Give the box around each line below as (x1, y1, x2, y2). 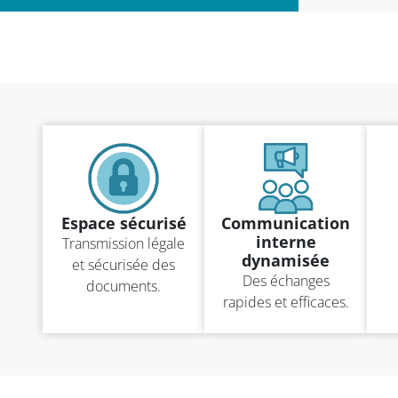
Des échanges (242, 270, 330, 291)
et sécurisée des (72, 254, 176, 275)
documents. (86, 275, 162, 296)
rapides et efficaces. (222, 291, 349, 312)
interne (255, 230, 316, 252)
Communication (221, 211, 351, 234)
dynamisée (242, 249, 330, 271)
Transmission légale (62, 233, 186, 253)
